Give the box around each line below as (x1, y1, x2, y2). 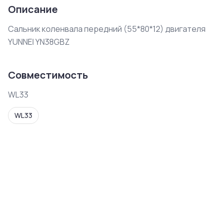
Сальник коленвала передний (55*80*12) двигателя (8, 23, 206, 34)
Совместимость (8, 68, 88, 82)
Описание (8, 2, 58, 16)
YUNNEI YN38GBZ (8, 36, 70, 47)
